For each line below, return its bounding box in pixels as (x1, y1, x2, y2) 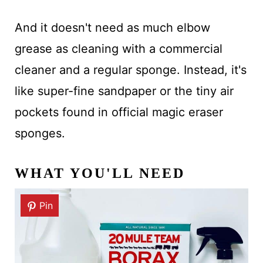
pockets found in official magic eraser (14, 104, 223, 119)
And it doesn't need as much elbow (14, 20, 210, 35)
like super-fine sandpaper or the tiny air (14, 83, 234, 98)
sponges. (14, 126, 65, 140)
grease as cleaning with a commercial (14, 41, 222, 56)
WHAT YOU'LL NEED (14, 165, 185, 181)
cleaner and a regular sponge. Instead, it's (14, 62, 247, 77)
